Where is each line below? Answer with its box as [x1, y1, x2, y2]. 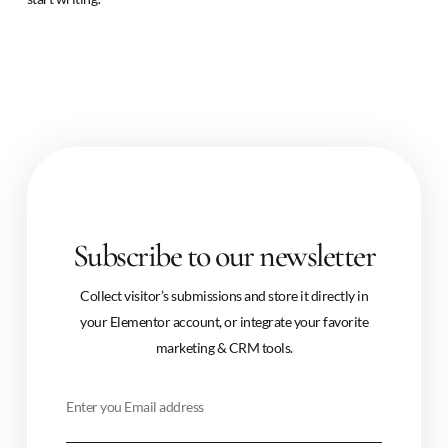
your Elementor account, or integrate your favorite [80, 313, 368, 331]
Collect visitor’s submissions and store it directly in [80, 287, 368, 305]
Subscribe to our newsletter [72, 236, 376, 276]
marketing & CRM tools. [155, 339, 293, 357]
